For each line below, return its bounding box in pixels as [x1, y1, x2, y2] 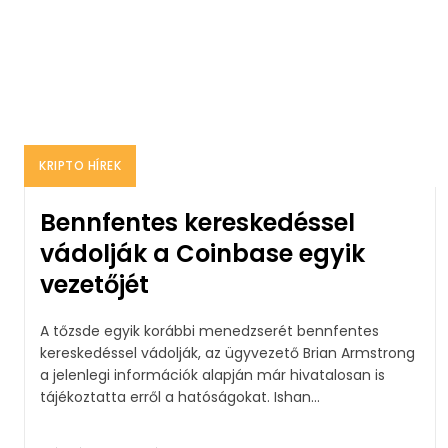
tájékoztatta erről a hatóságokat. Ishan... [274, 386, 320, 407]
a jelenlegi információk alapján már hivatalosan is [40, 364, 385, 385]
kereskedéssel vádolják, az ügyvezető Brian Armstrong [40, 342, 415, 363]
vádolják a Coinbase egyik [40, 236, 365, 270]
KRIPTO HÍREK [39, 156, 121, 174]
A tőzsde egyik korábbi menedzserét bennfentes [40, 320, 379, 341]
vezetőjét [40, 267, 149, 301]
